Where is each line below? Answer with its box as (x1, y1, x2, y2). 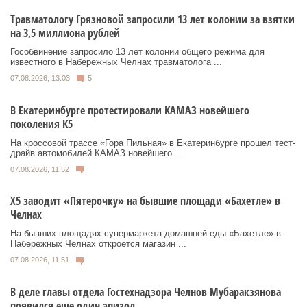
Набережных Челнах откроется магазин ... (10, 238, 186, 249)
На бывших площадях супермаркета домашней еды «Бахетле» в (10, 228, 281, 239)
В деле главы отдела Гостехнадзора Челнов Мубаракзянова (10, 284, 281, 299)
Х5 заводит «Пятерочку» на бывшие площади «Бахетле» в (10, 193, 280, 209)
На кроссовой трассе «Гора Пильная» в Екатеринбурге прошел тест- (10, 137, 295, 148)
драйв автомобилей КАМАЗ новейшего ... (10, 147, 183, 158)
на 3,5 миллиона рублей (10, 25, 120, 41)
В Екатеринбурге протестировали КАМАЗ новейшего (10, 102, 249, 118)
